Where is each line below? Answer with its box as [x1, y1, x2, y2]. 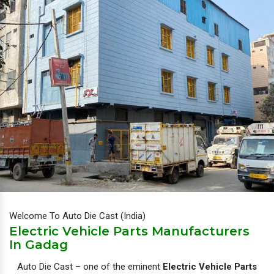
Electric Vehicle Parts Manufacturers [9, 223, 250, 239]
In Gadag [9, 237, 68, 252]
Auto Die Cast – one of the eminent [17, 261, 163, 272]
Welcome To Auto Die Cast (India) [9, 210, 146, 221]
